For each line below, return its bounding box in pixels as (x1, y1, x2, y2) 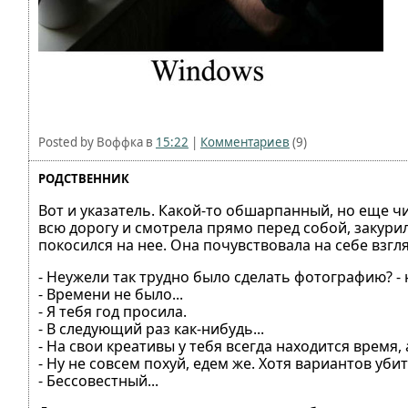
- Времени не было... (38, 284, 183, 304)
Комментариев (200, 134, 290, 150)
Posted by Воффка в (38, 134, 156, 150)
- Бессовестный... (38, 371, 158, 391)
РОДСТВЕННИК (38, 170, 129, 187)
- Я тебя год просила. (38, 301, 187, 321)
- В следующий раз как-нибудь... (38, 319, 264, 339)
